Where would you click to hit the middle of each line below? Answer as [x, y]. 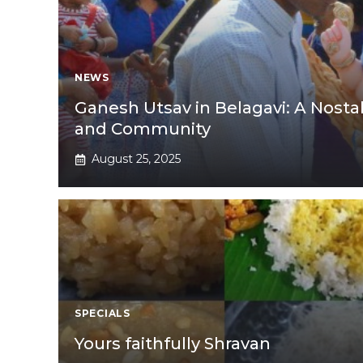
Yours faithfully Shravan [173, 344]
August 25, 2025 [136, 159]
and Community [143, 129]
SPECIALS [102, 314]
